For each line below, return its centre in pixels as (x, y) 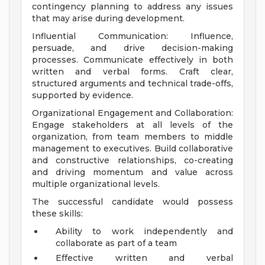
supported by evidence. (83, 96)
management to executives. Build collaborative (132, 149)
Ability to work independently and (144, 232)
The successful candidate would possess (132, 202)
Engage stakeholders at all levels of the (132, 125)
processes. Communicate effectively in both (132, 60)
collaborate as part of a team (116, 243)
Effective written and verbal (144, 258)
